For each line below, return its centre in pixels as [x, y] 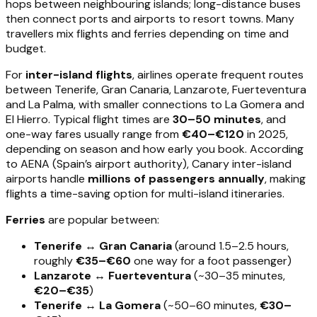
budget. [26, 48]
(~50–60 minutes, [210, 305]
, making [285, 178]
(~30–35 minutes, [238, 275]
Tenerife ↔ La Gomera [97, 305]
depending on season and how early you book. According [155, 149]
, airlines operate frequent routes [218, 74]
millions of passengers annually [176, 178]
